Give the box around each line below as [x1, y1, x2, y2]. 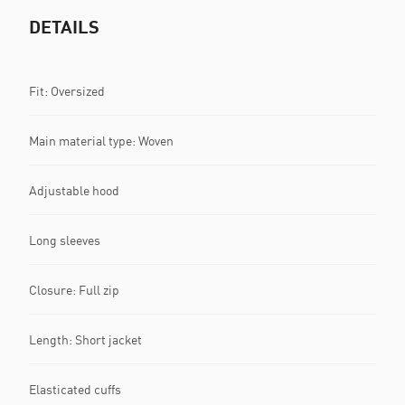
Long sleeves [29, 231, 100, 248]
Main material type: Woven [29, 132, 174, 148]
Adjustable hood [29, 182, 119, 198]
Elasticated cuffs [29, 381, 121, 397]
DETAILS [29, 15, 99, 37]
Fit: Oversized [29, 82, 105, 99]
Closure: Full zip [29, 281, 119, 297]
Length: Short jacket [29, 331, 142, 347]
